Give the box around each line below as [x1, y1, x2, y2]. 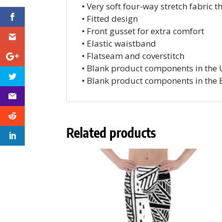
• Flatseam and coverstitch [82, 50, 185, 62]
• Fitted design [82, 13, 138, 25]
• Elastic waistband [82, 38, 157, 50]
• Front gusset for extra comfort [82, 25, 205, 37]
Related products [66, 124, 157, 141]
